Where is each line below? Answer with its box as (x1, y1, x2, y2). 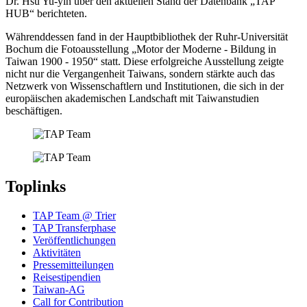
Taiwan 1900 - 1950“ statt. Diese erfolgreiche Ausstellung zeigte (5, 55, 284, 67)
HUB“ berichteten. (5, 7, 87, 19)
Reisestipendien (33, 271, 101, 283)
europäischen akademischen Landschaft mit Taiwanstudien (5, 92, 259, 104)
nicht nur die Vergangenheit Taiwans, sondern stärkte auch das (5, 67, 275, 79)
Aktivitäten (33, 246, 81, 258)
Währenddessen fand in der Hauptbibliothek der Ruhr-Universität (5, 30, 288, 42)
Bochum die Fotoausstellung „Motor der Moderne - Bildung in (5, 42, 276, 55)
